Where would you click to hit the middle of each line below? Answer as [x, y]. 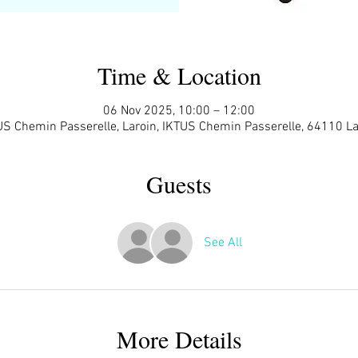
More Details [179, 338]
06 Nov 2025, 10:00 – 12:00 [179, 111]
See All [223, 243]
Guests [179, 183]
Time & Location [179, 75]
